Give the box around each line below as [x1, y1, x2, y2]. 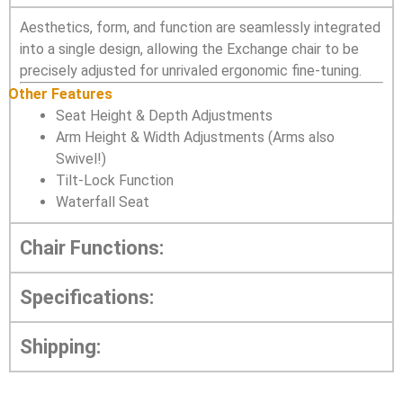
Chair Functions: [20, 237, 164, 259]
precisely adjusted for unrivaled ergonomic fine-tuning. [20, 62, 362, 79]
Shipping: [20, 336, 101, 358]
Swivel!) [56, 150, 106, 167]
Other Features [8, 85, 112, 103]
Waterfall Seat [56, 193, 149, 210]
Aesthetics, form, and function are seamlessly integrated [20, 19, 381, 36]
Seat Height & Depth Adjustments [56, 107, 273, 124]
